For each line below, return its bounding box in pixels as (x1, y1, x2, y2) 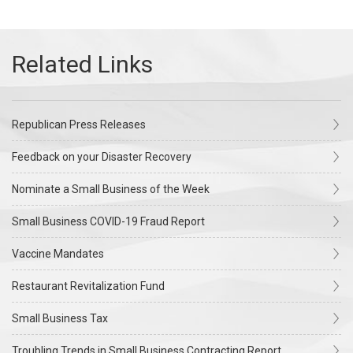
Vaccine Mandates (12, 247, 104, 260)
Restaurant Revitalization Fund (12, 280, 165, 292)
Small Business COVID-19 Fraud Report (12, 215, 205, 228)
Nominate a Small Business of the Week (12, 183, 210, 195)
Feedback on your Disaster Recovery (12, 150, 191, 163)
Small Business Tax (12, 312, 108, 325)
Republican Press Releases (12, 118, 146, 131)
